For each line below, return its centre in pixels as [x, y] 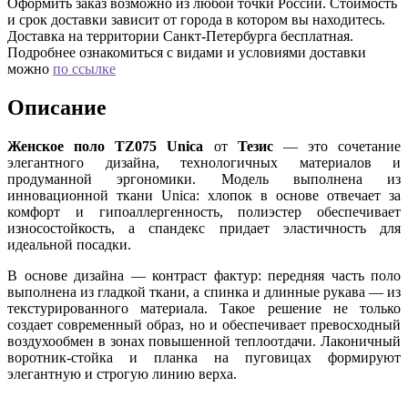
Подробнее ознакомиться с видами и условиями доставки [187, 52]
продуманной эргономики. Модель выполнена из [204, 178]
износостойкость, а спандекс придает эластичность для [204, 228]
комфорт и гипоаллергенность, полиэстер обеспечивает [204, 211]
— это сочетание [337, 146]
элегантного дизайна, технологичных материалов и [204, 162]
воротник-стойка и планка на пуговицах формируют [204, 357]
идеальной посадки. [69, 244]
